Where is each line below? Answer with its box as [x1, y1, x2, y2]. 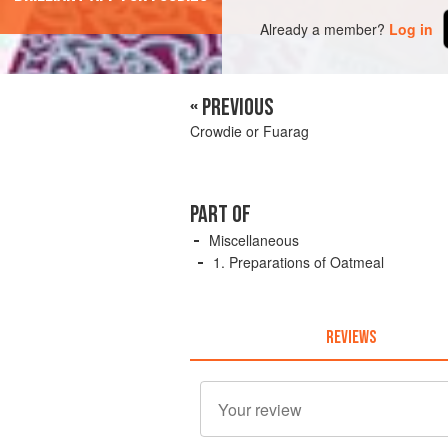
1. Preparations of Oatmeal [213, 252, 384, 273]
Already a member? [260, 18, 386, 39]
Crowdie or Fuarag [190, 121, 309, 142]
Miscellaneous [209, 230, 299, 251]
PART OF [190, 200, 251, 230]
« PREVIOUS [190, 93, 274, 123]
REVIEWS [325, 326, 376, 348]
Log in [389, 18, 434, 39]
